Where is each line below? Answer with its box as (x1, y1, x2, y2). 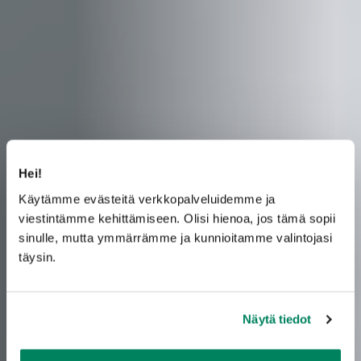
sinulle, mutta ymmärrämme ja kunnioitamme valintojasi (19, 230, 333, 244)
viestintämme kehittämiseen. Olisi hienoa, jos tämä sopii (19, 211, 335, 225)
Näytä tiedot (243, 312, 312, 326)
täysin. (19, 250, 56, 263)
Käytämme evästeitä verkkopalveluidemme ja (19, 192, 276, 205)
